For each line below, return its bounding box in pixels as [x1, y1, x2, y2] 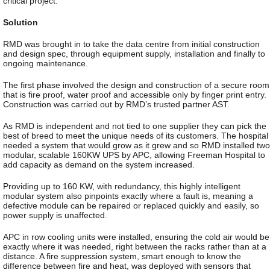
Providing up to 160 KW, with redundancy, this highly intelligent [3, 181, 240, 191]
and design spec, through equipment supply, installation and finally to [3, 48, 265, 58]
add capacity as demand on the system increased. [3, 159, 195, 169]
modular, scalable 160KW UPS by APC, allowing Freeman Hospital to [3, 149, 265, 160]
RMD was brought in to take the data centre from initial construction [3, 39, 260, 49]
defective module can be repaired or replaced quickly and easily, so [3, 200, 259, 210]
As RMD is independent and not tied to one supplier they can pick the [3, 121, 266, 131]
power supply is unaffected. [3, 210, 107, 220]
